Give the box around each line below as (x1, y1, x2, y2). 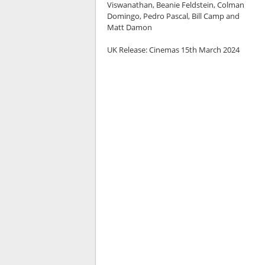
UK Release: (106, 44, 149, 55)
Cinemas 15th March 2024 (148, 44, 240, 55)
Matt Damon (106, 22, 152, 33)
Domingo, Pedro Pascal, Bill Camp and (106, 11, 240, 21)
